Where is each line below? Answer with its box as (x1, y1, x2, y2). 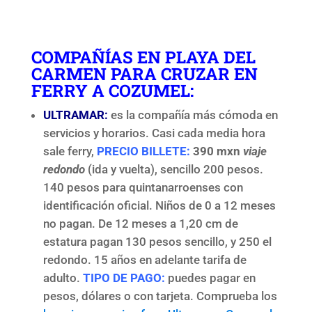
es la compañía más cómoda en (110, 107, 278, 122)
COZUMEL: (108, 79, 194, 102)
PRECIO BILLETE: (96, 143, 190, 158)
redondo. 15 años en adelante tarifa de (42, 252, 247, 267)
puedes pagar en (167, 270, 256, 285)
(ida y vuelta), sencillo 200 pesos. (84, 162, 263, 176)
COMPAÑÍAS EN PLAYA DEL (31, 45, 256, 68)
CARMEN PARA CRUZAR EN (31, 62, 258, 85)
